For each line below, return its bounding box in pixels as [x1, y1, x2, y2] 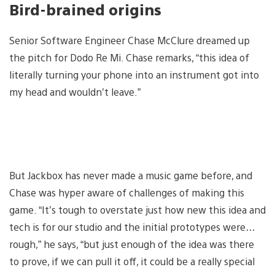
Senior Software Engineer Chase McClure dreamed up [9, 33, 250, 47]
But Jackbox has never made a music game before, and [9, 168, 252, 182]
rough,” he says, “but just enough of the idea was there [9, 237, 254, 250]
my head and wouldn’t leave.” [9, 85, 143, 98]
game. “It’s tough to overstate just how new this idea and [9, 203, 266, 216]
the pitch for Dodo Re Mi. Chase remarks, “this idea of [9, 50, 249, 64]
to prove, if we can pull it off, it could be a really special [9, 254, 255, 268]
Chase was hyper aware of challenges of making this [9, 185, 244, 199]
